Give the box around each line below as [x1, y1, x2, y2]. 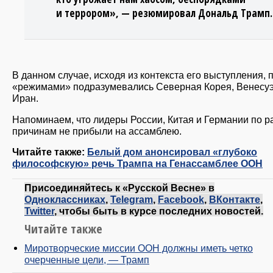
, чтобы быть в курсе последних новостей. [54, 205, 263, 216]
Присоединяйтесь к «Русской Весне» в [24, 182, 214, 193]
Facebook [158, 193, 204, 205]
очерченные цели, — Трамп [24, 253, 149, 265]
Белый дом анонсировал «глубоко [87, 146, 257, 157]
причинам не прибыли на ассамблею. [12, 125, 182, 136]
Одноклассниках [24, 193, 105, 205]
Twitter [24, 205, 54, 216]
